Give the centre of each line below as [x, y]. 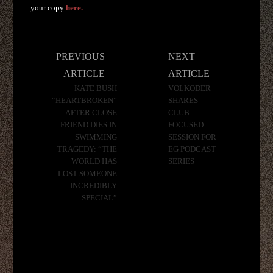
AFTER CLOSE [91, 113]
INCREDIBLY [94, 186]
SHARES [183, 101]
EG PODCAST [192, 150]
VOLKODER [190, 89]
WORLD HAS [94, 162]
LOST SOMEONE [88, 174]
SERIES [182, 162]
